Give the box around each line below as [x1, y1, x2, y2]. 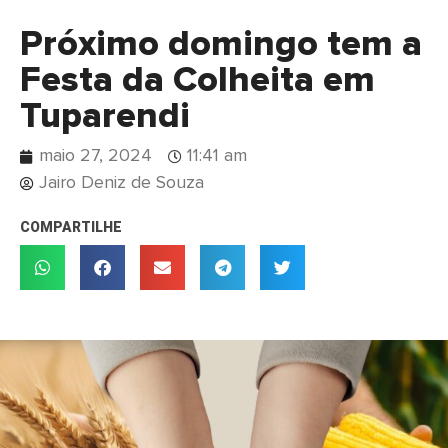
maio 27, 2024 [39, 147, 152, 166]
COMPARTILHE [20, 219, 122, 236]
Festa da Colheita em [20, 63, 375, 100]
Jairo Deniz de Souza [39, 174, 204, 193]
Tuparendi [20, 99, 190, 136]
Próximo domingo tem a [20, 27, 422, 64]
